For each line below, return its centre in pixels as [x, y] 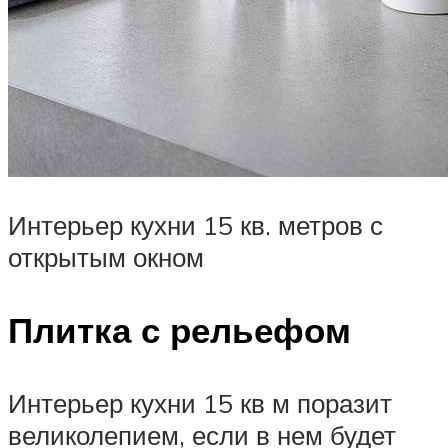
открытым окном [106, 257]
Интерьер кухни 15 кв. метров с [195, 225]
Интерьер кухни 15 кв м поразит [200, 403]
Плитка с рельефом [179, 330]
